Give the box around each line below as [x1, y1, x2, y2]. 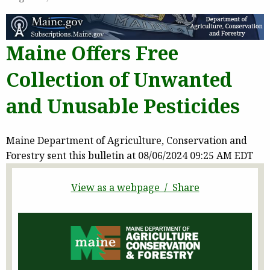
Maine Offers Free [6, 40, 178, 66]
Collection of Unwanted [6, 66, 232, 93]
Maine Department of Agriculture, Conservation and [6, 133, 247, 147]
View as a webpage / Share [71, 180, 199, 194]
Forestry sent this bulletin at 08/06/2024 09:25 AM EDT [6, 148, 253, 162]
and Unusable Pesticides [6, 93, 240, 119]
